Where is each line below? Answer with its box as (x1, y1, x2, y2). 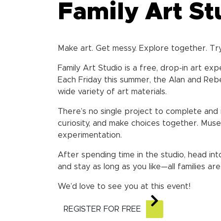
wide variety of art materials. (58, 88, 167, 96)
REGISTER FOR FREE (64, 205, 141, 214)
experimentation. (58, 131, 122, 140)
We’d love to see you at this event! (58, 183, 190, 191)
